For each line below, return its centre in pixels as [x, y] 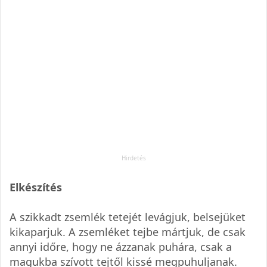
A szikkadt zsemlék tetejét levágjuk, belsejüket [128, 217]
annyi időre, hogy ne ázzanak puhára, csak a [121, 246]
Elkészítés [36, 187]
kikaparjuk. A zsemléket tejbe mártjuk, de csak [128, 232]
